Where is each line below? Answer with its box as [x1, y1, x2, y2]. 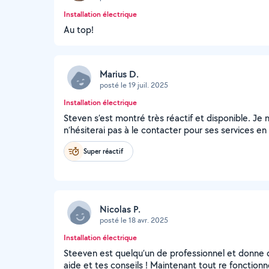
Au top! [64, 23, 94, 36]
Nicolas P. [100, 202, 141, 216]
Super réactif [83, 146, 123, 156]
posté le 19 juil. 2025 [100, 79, 168, 90]
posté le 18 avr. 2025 [100, 214, 168, 225]
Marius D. [100, 67, 139, 80]
